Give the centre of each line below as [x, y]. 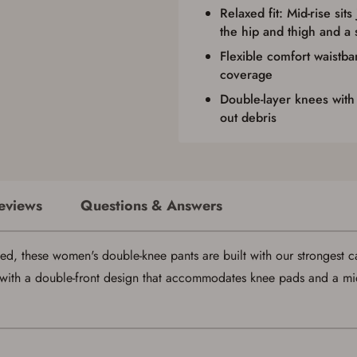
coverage [246, 75]
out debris [248, 118]
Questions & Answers [151, 206]
